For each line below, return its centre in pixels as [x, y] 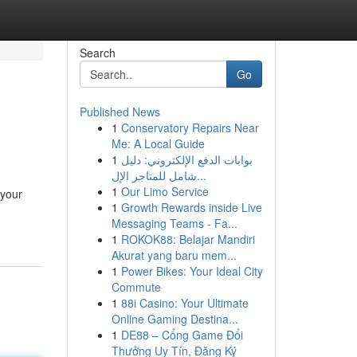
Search [97, 53]
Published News [120, 112]
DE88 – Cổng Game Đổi [182, 335]
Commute [136, 287]
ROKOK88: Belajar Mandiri [188, 239]
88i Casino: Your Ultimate [184, 303]
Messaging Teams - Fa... [174, 223]
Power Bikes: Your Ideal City [192, 271]
